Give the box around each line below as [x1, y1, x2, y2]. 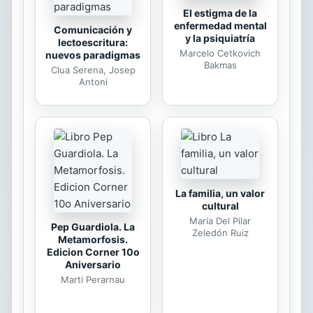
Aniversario [65, 258, 121, 270]
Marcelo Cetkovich [180, 48, 261, 59]
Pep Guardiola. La [51, 220, 135, 233]
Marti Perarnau [61, 273, 125, 285]
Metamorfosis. [58, 233, 128, 245]
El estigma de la [183, 7, 257, 19]
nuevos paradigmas [45, 49, 140, 61]
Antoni [78, 76, 108, 87]
